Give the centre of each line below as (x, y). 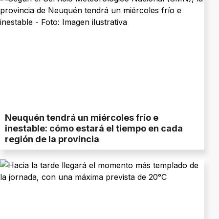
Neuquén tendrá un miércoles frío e (82, 118)
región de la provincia (52, 139)
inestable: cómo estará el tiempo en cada (94, 129)
